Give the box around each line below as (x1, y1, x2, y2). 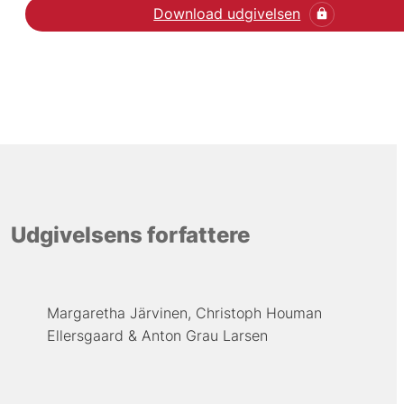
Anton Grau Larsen (141, 326, 268, 345)
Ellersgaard (46, 326, 124, 345)
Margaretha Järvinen (46, 304, 188, 323)
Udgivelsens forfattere (10, 221, 250, 248)
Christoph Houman (195, 304, 322, 323)
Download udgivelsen (153, 5, 301, 23)
